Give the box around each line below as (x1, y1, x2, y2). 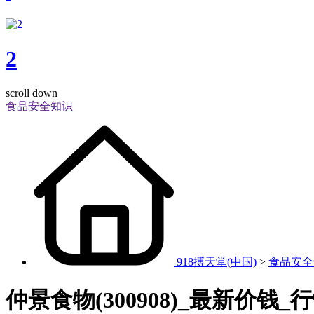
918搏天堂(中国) (177, 256, 257, 268)
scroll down (6, 87, 57, 100)
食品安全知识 (6, 100, 73, 113)
